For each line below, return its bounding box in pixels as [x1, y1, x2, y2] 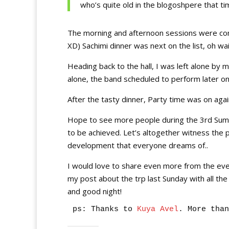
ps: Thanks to [73, 205, 132, 214]
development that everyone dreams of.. [67, 140, 208, 150]
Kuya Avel [132, 205, 178, 214]
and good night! [67, 186, 122, 196]
